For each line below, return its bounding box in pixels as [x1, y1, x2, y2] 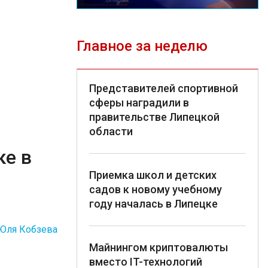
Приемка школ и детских [89, 168, 217, 181]
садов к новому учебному [89, 182, 222, 196]
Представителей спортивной [89, 81, 238, 95]
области [89, 124, 133, 138]
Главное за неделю [77, 37, 208, 54]
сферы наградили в [89, 96, 189, 109]
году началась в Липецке [89, 197, 218, 210]
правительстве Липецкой [89, 110, 220, 123]
